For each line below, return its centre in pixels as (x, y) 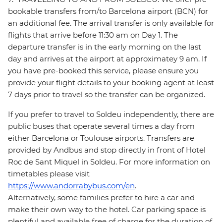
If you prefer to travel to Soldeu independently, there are (111, 114)
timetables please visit (49, 174)
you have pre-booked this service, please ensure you (103, 71)
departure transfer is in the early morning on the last (105, 47)
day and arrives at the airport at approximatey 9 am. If (107, 59)
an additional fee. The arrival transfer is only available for (111, 23)
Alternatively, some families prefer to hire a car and (101, 198)
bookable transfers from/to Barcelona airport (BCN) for (108, 11)
